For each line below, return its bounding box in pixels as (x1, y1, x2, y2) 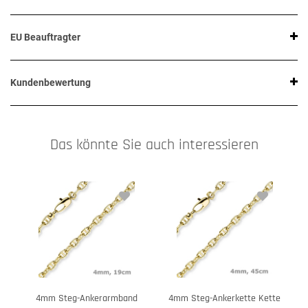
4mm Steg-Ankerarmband (35, 292, 137, 305)
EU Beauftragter (10, 32, 80, 43)
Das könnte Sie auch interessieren (49, 135, 258, 155)
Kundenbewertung (10, 77, 91, 89)
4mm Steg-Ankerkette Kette (168, 292, 280, 305)
